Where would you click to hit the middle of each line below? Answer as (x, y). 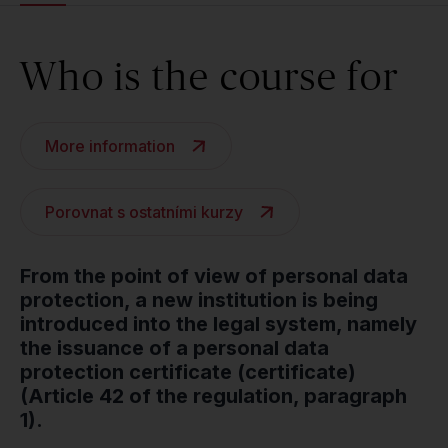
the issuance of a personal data (174, 348)
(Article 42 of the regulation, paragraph (213, 396)
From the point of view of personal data (214, 276)
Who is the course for (209, 75)
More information (110, 146)
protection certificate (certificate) (188, 372)
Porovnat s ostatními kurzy (144, 212)
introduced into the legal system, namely (218, 324)
